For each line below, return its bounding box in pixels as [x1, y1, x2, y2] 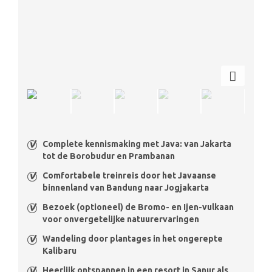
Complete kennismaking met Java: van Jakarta [42, 138, 231, 149]
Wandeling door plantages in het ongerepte [42, 233, 223, 243]
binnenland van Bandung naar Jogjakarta [42, 182, 209, 192]
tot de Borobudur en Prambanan [42, 151, 175, 161]
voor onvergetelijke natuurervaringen [42, 214, 199, 224]
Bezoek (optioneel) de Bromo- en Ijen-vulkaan [42, 202, 234, 212]
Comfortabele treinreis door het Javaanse [42, 170, 216, 180]
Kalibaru [42, 245, 76, 256]
